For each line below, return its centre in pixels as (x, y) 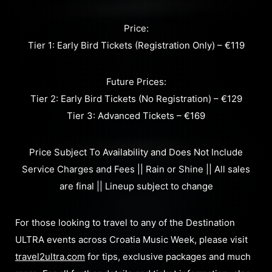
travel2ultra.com (50, 257)
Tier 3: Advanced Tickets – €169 (136, 116)
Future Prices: (136, 82)
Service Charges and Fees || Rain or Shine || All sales (136, 169)
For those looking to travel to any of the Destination (125, 223)
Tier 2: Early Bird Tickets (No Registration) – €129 (136, 99)
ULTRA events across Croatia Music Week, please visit (131, 240)
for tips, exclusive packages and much (168, 257)
